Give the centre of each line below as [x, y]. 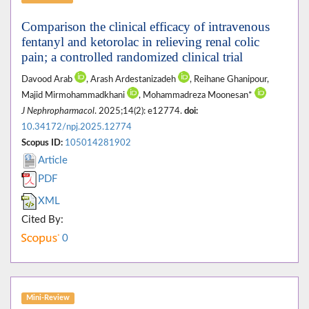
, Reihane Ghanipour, [229, 80]
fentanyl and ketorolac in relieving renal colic [140, 42]
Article [53, 161]
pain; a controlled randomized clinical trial [132, 57]
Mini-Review [48, 298]
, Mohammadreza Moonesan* [197, 96]
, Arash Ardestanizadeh [132, 80]
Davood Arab [48, 80]
